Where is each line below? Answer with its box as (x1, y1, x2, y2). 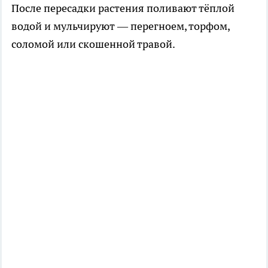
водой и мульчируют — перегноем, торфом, (11, 19, 230, 33)
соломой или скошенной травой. (11, 37, 175, 51)
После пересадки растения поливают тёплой (11, 1, 234, 15)
